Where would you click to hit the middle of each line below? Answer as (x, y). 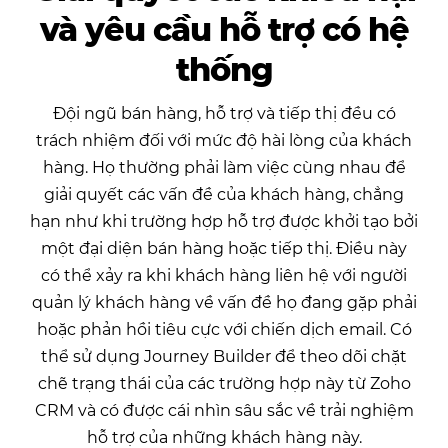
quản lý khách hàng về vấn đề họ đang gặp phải (224, 302)
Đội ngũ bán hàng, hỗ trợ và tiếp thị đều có (224, 113)
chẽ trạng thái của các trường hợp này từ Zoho (224, 383)
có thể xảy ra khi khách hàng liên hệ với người (224, 275)
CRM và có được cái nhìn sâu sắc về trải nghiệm (224, 410)
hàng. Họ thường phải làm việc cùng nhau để (224, 167)
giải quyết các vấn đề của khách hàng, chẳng (224, 194)
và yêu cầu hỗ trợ (180, 29)
